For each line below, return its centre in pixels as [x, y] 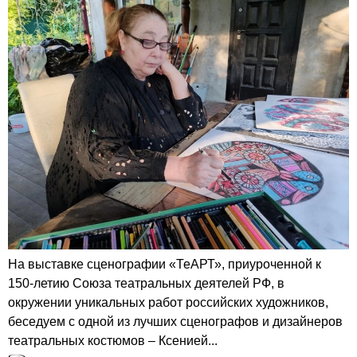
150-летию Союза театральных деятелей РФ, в [146, 283]
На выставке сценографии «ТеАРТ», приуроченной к [165, 264]
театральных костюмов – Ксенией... [113, 340]
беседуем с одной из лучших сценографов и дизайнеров [175, 321]
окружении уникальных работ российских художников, [168, 302]
